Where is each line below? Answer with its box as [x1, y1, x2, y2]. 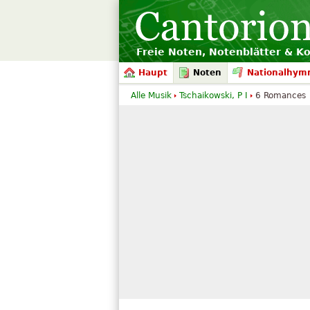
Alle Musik [131, 91, 172, 100]
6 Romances [255, 91, 306, 100]
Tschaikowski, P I [179, 91, 248, 100]
